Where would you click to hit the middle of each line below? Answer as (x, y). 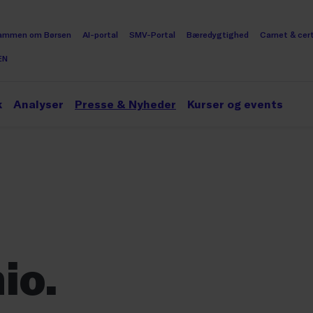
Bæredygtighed (218, 34)
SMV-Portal (152, 34)
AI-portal (100, 34)
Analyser (38, 104)
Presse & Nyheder (125, 104)
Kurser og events (235, 104)
